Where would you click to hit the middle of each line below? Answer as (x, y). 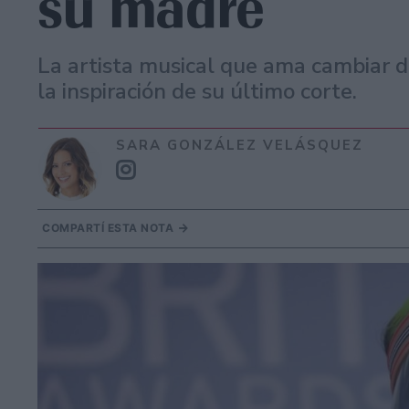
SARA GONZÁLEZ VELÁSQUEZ (240, 145)
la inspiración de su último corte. (197, 92)
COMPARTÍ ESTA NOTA (110, 227)
